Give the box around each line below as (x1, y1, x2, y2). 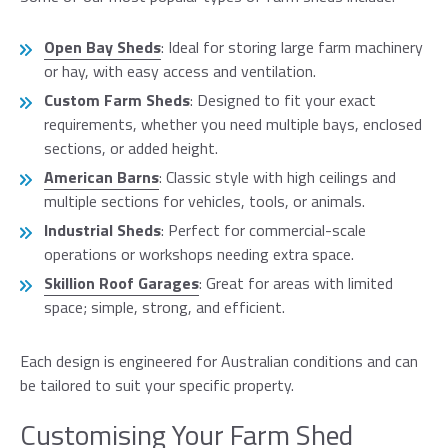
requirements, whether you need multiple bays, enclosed (44, 112, 422, 137)
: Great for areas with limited (199, 271, 393, 296)
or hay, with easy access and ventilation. (44, 59, 316, 84)
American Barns (44, 165, 159, 190)
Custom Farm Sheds (44, 88, 190, 113)
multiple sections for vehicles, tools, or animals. (44, 189, 365, 214)
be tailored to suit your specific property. (20, 373, 294, 398)
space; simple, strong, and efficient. (44, 295, 285, 320)
